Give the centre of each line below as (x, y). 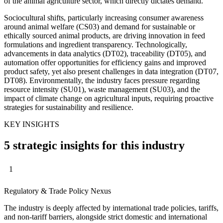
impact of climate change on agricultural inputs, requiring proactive (109, 98)
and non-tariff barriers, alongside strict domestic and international (106, 217)
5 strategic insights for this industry (94, 145)
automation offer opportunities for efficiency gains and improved (105, 62)
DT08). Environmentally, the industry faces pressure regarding (102, 80)
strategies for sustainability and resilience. (69, 107)
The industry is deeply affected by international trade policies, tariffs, (111, 208)
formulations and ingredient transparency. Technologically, (96, 44)
